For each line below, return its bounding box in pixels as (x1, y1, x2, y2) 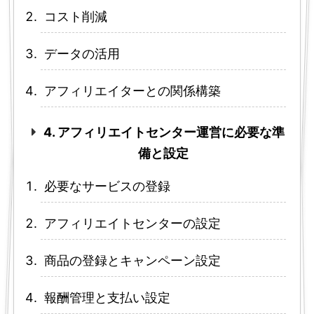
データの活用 (44, 46, 120, 62)
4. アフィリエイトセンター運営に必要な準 (43, 125, 285, 140)
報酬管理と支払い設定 (44, 290, 171, 306)
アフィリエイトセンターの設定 (44, 216, 221, 231)
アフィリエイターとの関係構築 (43, 83, 221, 99)
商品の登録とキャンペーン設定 (44, 253, 221, 268)
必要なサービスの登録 (44, 179, 170, 194)
